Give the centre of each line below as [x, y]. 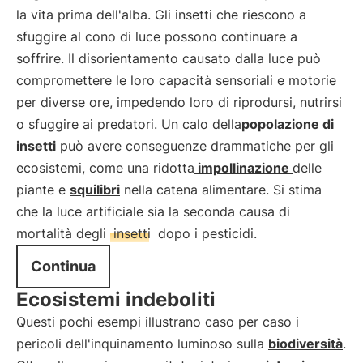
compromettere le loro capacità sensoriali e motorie [176, 80]
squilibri [95, 190]
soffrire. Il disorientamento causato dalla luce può [169, 58]
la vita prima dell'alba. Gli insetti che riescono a [161, 15]
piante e [43, 190]
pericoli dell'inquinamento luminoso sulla [142, 344]
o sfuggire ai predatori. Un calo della [129, 124]
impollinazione [243, 168]
